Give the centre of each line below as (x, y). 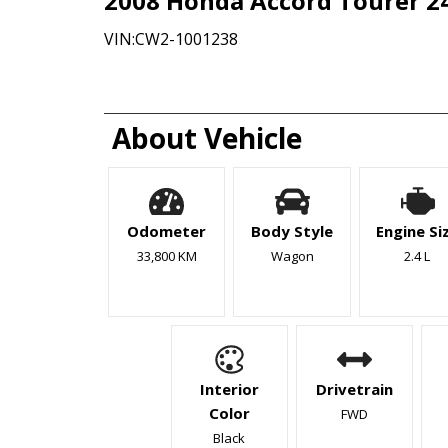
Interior (229, 388)
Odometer (167, 230)
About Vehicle (207, 137)
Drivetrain (355, 388)
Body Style (292, 230)
